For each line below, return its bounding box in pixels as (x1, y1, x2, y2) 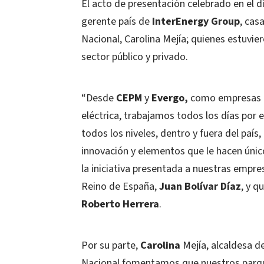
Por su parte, (81, 238, 140, 253)
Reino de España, (81, 179, 159, 194)
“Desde (81, 91, 116, 105)
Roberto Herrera (81, 197, 159, 212)
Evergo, (151, 91, 188, 105)
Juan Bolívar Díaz (159, 179, 241, 194)
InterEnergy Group (152, 14, 240, 29)
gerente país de (81, 14, 152, 29)
